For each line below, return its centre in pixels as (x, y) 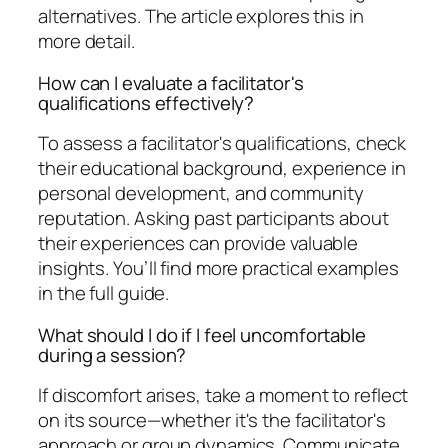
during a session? (112, 354)
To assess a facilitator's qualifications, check (222, 143)
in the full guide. (104, 293)
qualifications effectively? (146, 102)
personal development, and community (201, 193)
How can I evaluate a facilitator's (171, 82)
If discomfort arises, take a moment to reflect (223, 395)
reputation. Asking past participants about (213, 218)
